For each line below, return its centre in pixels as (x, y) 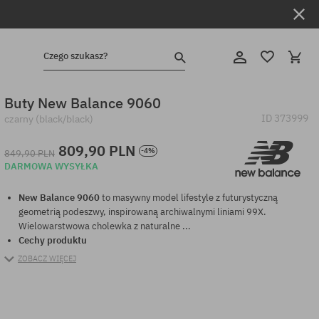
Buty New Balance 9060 (83, 103)
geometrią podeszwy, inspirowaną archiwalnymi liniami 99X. (143, 212)
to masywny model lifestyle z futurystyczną (189, 198)
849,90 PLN (30, 153)
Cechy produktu (54, 241)
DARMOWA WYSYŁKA (52, 166)
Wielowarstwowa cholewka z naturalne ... (105, 226)
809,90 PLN (97, 150)
